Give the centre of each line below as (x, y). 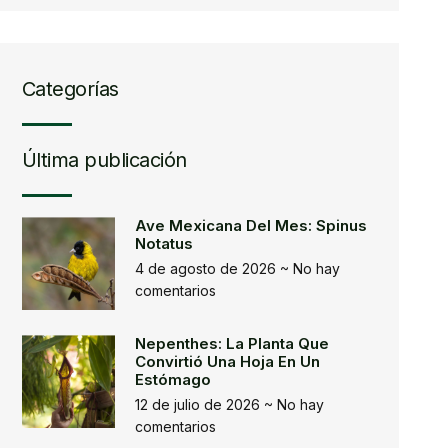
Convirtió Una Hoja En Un (228, 361)
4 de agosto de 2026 (208, 268)
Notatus (164, 243)
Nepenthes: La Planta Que (232, 343)
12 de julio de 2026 (200, 404)
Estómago (173, 379)
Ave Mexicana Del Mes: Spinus (251, 225)
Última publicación (104, 160)
